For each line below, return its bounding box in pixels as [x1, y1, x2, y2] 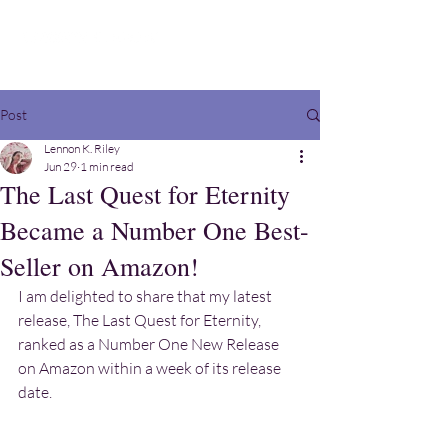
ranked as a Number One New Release [18, 334, 282, 354]
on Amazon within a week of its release [18, 358, 284, 378]
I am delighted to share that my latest [18, 286, 275, 306]
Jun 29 [44, 159, 77, 174]
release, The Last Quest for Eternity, [18, 310, 264, 330]
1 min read [80, 159, 134, 174]
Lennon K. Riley [44, 141, 120, 156]
